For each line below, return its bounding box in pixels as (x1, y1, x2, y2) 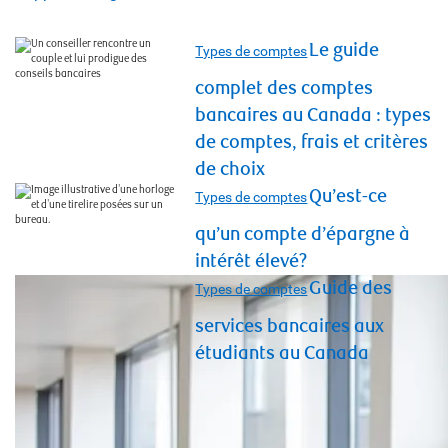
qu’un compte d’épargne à (195, 223, 411, 247)
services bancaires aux (195, 315, 385, 339)
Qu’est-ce (309, 185, 388, 209)
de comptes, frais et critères (195, 131, 429, 155)
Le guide (309, 39, 380, 63)
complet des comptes (195, 77, 374, 101)
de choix (195, 158, 266, 182)
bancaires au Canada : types (195, 104, 432, 128)
